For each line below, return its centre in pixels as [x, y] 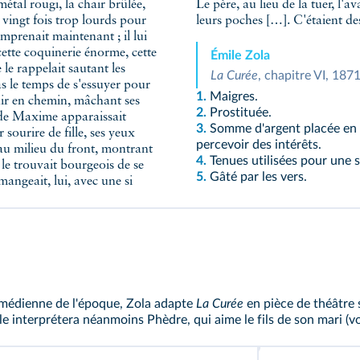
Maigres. [234, 96]
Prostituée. [241, 112]
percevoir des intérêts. [260, 145]
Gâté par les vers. [257, 177]
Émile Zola [240, 55]
